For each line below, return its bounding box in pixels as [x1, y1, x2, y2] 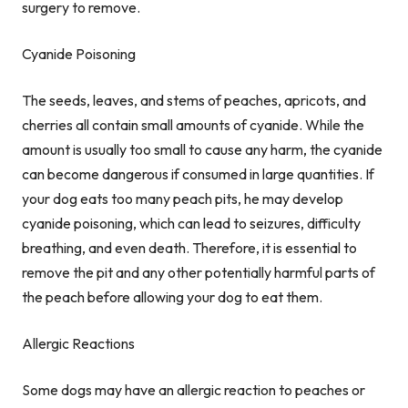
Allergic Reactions [22, 334, 135, 353]
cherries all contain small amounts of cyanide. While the [22, 116, 364, 135]
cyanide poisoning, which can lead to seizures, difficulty [22, 214, 361, 233]
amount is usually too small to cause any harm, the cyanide [22, 140, 382, 159]
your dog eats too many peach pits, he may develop [22, 189, 343, 209]
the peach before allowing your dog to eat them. [22, 288, 322, 307]
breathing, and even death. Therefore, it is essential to [22, 239, 357, 258]
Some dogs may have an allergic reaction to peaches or [22, 381, 365, 400]
